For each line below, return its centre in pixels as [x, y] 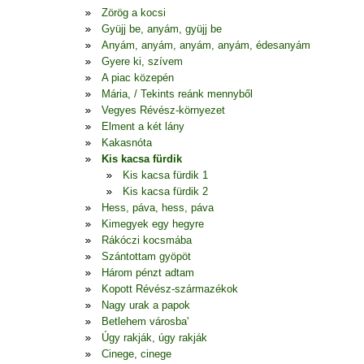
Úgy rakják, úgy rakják [154, 338]
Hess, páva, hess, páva [158, 208]
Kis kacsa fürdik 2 [165, 191]
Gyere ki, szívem [142, 61]
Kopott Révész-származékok [170, 289]
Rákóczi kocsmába [147, 240]
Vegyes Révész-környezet [163, 110]
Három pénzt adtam [148, 273]
